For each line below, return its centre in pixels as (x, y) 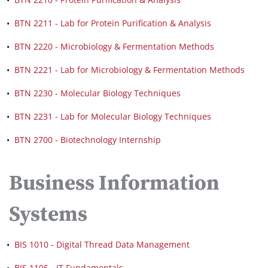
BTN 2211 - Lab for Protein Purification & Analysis (113, 23)
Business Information (114, 184)
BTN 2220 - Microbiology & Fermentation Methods (114, 46)
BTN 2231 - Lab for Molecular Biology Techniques (113, 116)
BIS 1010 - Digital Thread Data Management (102, 244)
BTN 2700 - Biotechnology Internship (88, 140)
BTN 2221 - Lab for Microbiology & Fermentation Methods (130, 70)
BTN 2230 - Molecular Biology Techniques (98, 93)
